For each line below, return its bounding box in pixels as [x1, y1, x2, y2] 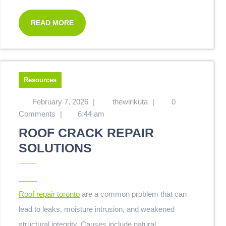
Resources [24, 76, 56, 84]
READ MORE [31, 19, 74, 27]
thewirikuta [112, 97, 148, 106]
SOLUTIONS [19, 141, 92, 155]
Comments [19, 109, 55, 118]
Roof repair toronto [24, 190, 80, 198]
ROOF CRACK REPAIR [19, 126, 154, 140]
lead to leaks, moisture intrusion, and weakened [19, 205, 175, 213]
